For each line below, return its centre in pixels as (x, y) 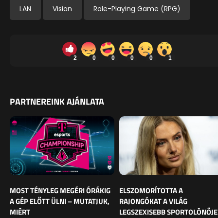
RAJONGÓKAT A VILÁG (153, 201)
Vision (62, 9)
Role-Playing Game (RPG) (137, 9)
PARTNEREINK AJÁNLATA (57, 101)
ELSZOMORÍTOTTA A (151, 190)
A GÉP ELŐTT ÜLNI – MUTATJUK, (60, 201)
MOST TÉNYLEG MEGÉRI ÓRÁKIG (60, 190)
